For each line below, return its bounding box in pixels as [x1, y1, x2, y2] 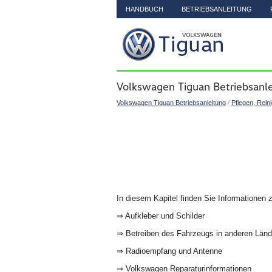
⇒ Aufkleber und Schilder [117, 211, 206, 220]
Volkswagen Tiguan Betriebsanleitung [117, 99, 226, 106]
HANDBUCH [126, 5, 163, 13]
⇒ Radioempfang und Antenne [117, 246, 224, 256]
